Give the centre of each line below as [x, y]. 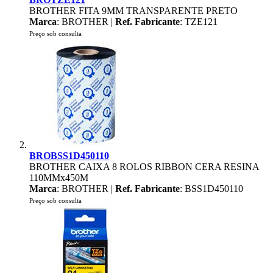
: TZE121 [199, 22]
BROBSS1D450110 [69, 156]
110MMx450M [59, 178]
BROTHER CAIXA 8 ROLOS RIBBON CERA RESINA [144, 167]
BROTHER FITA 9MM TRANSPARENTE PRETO [133, 11]
